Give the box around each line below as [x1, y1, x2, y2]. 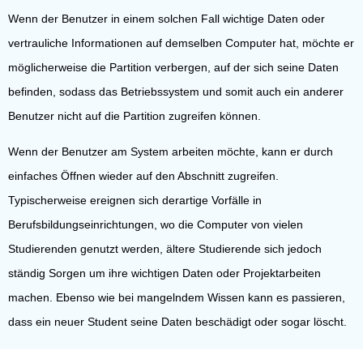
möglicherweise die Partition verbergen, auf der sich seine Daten [8, 61, 339, 74]
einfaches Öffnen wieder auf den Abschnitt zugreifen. [8, 169, 279, 182]
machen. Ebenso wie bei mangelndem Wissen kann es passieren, [8, 291, 345, 304]
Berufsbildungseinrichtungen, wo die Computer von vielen [8, 218, 303, 231]
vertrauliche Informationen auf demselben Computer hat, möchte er [8, 36, 354, 49]
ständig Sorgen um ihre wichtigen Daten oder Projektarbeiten [8, 267, 321, 280]
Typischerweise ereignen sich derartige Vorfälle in [8, 194, 262, 207]
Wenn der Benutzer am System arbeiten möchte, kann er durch [8, 145, 333, 158]
